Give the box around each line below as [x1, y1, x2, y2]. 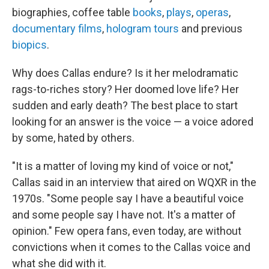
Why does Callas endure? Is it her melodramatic [12, 67, 238, 79]
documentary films [12, 22, 102, 35]
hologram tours [104, 22, 179, 35]
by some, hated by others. [12, 131, 134, 144]
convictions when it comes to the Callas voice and [12, 241, 250, 253]
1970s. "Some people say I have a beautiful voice [12, 192, 244, 205]
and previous [179, 22, 243, 35]
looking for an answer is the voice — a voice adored [12, 115, 253, 128]
